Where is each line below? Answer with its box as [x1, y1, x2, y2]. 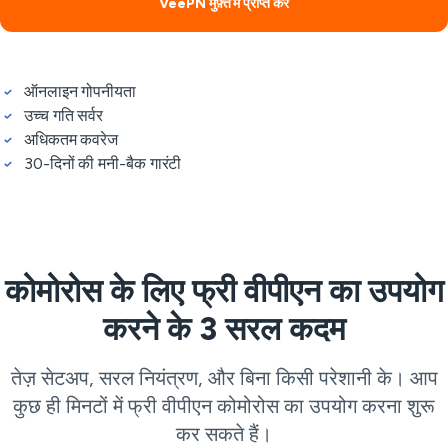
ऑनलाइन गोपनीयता [24, 82, 136, 101]
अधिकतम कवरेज [24, 130, 118, 149]
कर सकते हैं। [176, 422, 272, 446]
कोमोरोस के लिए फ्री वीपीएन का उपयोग [4, 272, 444, 310]
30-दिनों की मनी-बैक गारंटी [24, 154, 182, 173]
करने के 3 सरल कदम [102, 310, 346, 348]
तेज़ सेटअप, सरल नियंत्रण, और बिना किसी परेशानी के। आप [10, 366, 438, 390]
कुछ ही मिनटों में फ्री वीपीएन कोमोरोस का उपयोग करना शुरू [13, 394, 435, 418]
